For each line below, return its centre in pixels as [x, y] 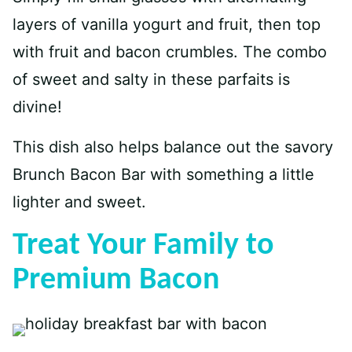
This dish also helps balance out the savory [173, 147]
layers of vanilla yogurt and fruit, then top [167, 24]
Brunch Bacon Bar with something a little [163, 174]
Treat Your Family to [143, 246]
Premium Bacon [116, 280]
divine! [37, 107]
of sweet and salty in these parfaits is [151, 79]
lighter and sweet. [79, 202]
